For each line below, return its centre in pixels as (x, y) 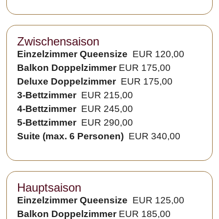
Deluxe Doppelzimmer (67, 81)
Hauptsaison (49, 188)
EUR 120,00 (157, 54)
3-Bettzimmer (47, 95)
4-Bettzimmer (47, 109)
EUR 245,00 (105, 109)
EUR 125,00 (157, 200)
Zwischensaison (58, 41)
